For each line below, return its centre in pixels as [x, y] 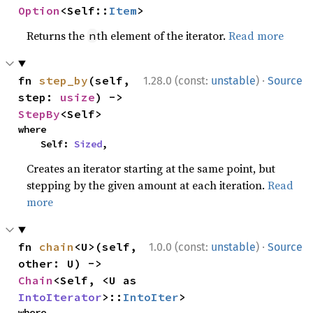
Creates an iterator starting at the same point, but [151, 168]
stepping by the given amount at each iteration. [147, 185]
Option [39, 10]
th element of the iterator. [163, 35]
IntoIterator [60, 297]
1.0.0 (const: [180, 247]
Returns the [57, 35]
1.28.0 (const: [177, 80]
